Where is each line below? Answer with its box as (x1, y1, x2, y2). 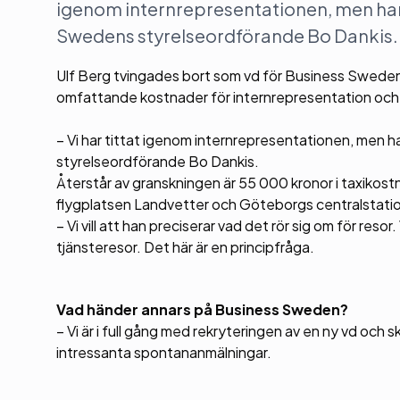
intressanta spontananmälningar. (56, 343, 271, 362)
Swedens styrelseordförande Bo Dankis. (56, 24, 398, 46)
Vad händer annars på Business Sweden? (56, 300, 348, 319)
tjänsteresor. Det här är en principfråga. (56, 237, 314, 256)
